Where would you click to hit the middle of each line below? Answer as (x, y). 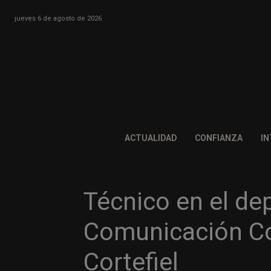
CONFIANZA (218, 138)
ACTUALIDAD (150, 138)
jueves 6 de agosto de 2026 (58, 18)
